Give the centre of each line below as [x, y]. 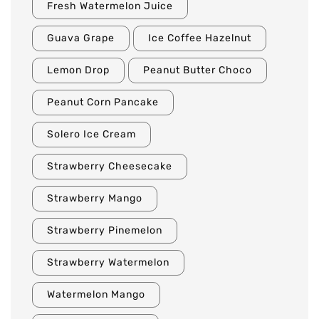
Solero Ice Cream [91, 135]
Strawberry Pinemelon [105, 231]
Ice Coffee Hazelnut [200, 38]
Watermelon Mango [96, 295]
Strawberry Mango [95, 199]
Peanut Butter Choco [198, 70]
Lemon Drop [78, 70]
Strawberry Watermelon [108, 263]
